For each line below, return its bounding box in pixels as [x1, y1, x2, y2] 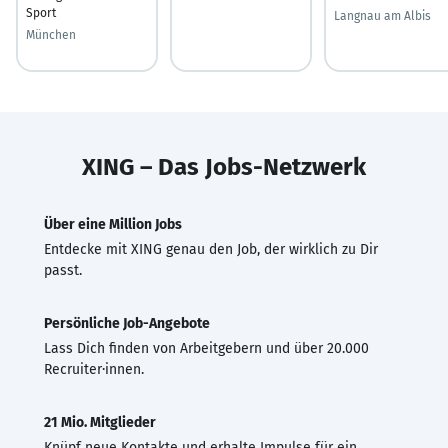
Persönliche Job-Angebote [44, 314, 210, 332]
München [26, 27, 76, 42]
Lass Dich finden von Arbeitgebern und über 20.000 [44, 339, 369, 357]
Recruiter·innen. [44, 360, 144, 378]
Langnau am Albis [334, 8, 431, 23]
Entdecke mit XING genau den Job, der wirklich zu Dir [44, 240, 378, 258]
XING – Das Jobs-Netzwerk [82, 152, 366, 181]
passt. [44, 261, 82, 279]
